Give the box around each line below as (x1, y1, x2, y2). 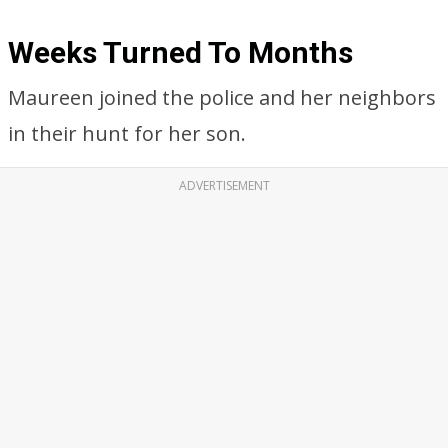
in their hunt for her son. (8, 120, 246, 147)
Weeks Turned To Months (8, 35, 353, 70)
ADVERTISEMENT (178, 177, 270, 194)
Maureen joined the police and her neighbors (8, 84, 436, 111)
